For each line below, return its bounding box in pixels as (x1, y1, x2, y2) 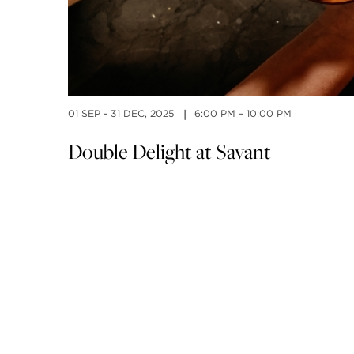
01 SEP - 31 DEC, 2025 (68, 107, 175, 120)
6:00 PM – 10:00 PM (194, 107, 292, 120)
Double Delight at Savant (68, 137, 271, 165)
